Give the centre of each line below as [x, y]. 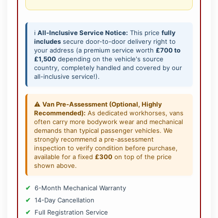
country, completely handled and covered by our [108, 68]
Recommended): [60, 113]
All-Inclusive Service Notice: [83, 33]
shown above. [55, 166]
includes [47, 42]
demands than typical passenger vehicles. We [103, 131]
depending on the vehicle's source [110, 59]
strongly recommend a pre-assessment [94, 139]
